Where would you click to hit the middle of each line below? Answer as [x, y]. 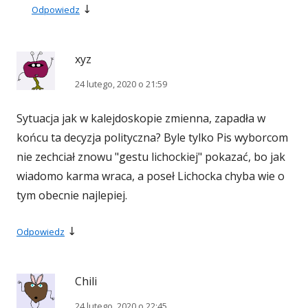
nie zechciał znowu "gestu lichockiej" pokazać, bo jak [151, 157]
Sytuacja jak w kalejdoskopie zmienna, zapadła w [141, 119]
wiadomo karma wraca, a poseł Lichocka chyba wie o [151, 176]
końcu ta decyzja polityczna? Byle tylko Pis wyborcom [152, 138]
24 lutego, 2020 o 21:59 [121, 84]
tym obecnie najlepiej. [72, 196]
